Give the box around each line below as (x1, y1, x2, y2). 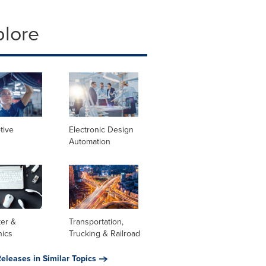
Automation (68, 135, 110, 148)
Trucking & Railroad (68, 227, 140, 240)
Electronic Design (68, 123, 134, 136)
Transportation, (68, 216, 123, 229)
